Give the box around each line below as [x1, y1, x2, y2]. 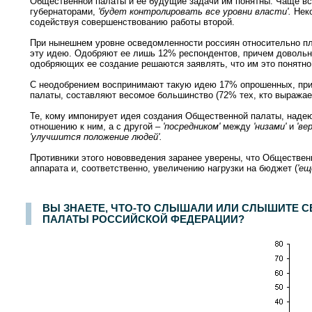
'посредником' [163, 120, 220, 132]
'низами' [253, 120, 286, 132]
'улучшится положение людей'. [30, 131, 162, 142]
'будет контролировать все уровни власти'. [98, 6, 291, 17]
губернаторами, [30, 6, 98, 17]
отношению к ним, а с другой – [30, 120, 163, 132]
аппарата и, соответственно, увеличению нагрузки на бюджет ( [30, 162, 297, 173]
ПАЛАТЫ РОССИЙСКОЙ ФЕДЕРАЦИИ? [42, 213, 244, 225]
